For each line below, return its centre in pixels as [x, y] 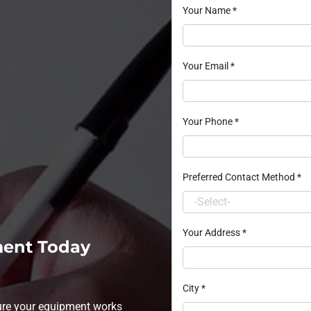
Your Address [212, 232]
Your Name [207, 10]
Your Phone [208, 121]
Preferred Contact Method [239, 177]
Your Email [206, 66]
